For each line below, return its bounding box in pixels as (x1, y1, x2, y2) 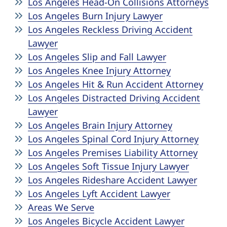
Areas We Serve (28, 201, 94, 213)
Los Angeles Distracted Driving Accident (28, 92, 200, 104)
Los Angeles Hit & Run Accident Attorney (28, 78, 203, 90)
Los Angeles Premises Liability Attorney (28, 146, 198, 159)
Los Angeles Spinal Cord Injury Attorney (28, 133, 199, 145)
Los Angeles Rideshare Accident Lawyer (28, 174, 197, 186)
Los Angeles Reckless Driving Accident (28, 23, 193, 35)
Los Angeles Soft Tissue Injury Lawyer (28, 160, 189, 172)
